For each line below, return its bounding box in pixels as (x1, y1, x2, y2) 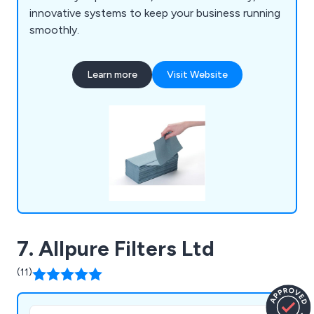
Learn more (86, 68, 137, 81)
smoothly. (29, 22, 79, 36)
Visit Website (166, 68, 228, 81)
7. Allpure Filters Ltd (17, 235, 214, 261)
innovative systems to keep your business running (29, 6, 280, 20)
